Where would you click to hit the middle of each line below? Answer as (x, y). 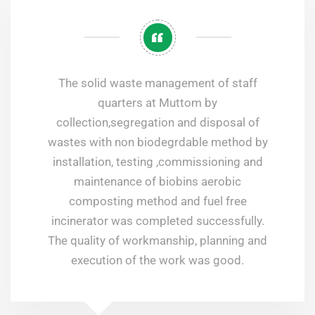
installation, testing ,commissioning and (157, 161)
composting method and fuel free (157, 201)
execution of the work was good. (157, 260)
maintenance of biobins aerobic (157, 181)
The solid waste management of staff (157, 83)
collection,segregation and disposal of (157, 122)
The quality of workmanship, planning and (157, 240)
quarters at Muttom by (157, 102)
